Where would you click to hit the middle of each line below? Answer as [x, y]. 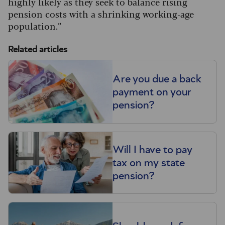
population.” [35, 26]
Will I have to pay [152, 150]
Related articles [38, 50]
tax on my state [149, 163]
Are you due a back [157, 79]
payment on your [152, 92]
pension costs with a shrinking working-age [101, 14]
